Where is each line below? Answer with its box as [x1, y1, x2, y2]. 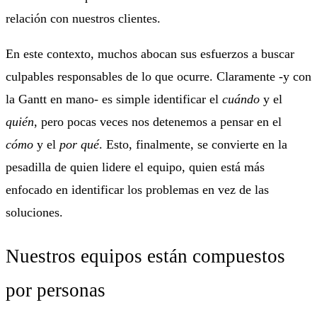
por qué [59, 137, 99, 151]
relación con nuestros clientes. [6, 11, 161, 25]
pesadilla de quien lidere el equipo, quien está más [6, 159, 265, 174]
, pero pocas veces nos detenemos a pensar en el [34, 114, 282, 129]
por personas [6, 279, 105, 301]
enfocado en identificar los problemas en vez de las [6, 182, 269, 197]
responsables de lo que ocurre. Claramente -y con [54, 69, 311, 83]
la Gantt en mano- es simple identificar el [6, 91, 222, 106]
